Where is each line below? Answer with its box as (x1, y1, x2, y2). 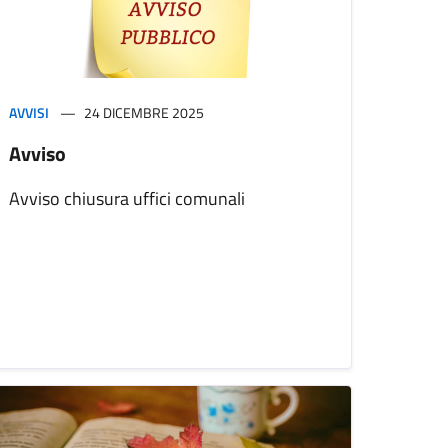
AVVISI (9, 102, 49, 124)
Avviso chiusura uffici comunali (9, 185, 245, 213)
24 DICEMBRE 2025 (84, 102, 204, 124)
